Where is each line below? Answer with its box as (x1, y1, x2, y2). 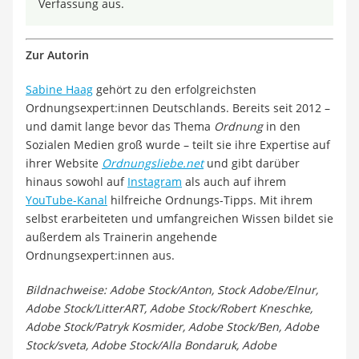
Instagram (127, 173, 182, 189)
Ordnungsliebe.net (102, 155, 204, 171)
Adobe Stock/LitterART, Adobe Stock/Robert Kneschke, (26, 300, 313, 316)
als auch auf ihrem (182, 173, 286, 189)
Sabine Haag (26, 81, 93, 97)
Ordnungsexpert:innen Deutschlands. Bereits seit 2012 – (26, 99, 330, 115)
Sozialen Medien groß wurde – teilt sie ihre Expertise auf (26, 136, 330, 152)
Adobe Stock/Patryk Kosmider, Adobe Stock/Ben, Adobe (26, 318, 319, 334)
